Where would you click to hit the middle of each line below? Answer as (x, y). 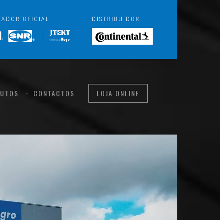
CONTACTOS (54, 93)
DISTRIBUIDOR (116, 19)
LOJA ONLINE (118, 93)
